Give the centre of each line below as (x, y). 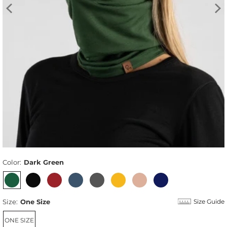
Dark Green (44, 162)
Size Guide (209, 201)
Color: (12, 162)
